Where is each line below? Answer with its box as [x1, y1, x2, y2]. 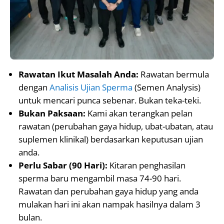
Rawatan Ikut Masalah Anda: [18, 68, 138, 80]
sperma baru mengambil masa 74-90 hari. [18, 172, 181, 184]
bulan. [18, 211, 42, 223]
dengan [18, 81, 49, 93]
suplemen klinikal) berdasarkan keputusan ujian [18, 133, 203, 145]
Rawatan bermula [138, 68, 209, 80]
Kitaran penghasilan [107, 159, 185, 171]
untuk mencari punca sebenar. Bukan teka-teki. [18, 94, 201, 106]
